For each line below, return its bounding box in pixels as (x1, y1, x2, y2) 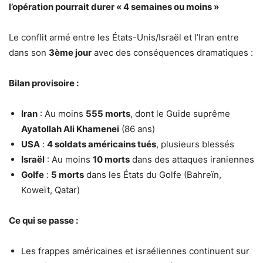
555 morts (86, 107, 130, 119)
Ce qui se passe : (9, 214, 78, 226)
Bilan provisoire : (9, 77, 79, 89)
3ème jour (49, 46, 92, 58)
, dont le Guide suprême (130, 107, 230, 119)
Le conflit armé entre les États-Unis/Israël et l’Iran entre (9, 31, 239, 43)
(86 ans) (119, 123, 155, 134)
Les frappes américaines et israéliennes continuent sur (21, 245, 249, 257)
